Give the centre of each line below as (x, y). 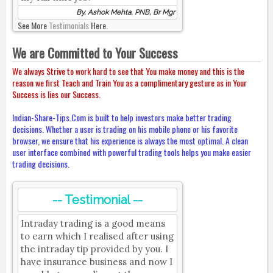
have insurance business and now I (96, 262)
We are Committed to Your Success (95, 53)
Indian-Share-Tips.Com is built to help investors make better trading (122, 118)
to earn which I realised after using (97, 236)
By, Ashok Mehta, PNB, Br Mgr (125, 12)
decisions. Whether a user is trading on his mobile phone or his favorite (125, 129)
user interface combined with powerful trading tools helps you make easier (131, 152)
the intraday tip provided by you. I (94, 249)
